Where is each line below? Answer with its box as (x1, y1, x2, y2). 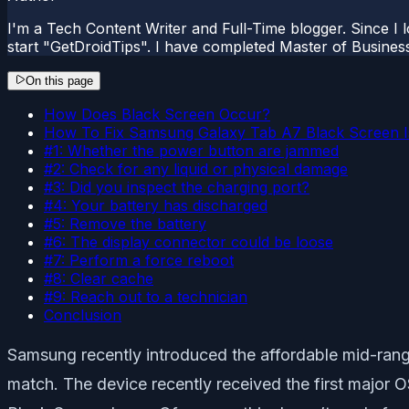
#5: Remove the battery (44, 214, 206, 233)
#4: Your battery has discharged (44, 195, 267, 215)
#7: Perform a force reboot (44, 250, 234, 269)
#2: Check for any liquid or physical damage (44, 159, 348, 178)
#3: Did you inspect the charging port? (44, 177, 309, 196)
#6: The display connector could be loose (44, 232, 333, 251)
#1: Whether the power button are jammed (44, 141, 339, 160)
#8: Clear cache (44, 268, 153, 288)
